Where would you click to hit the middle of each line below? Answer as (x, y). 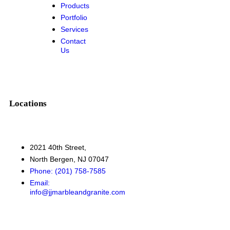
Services (74, 29)
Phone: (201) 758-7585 (68, 171)
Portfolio (74, 17)
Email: (40, 183)
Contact (73, 41)
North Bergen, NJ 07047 (69, 159)
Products (75, 5)
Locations (28, 104)
